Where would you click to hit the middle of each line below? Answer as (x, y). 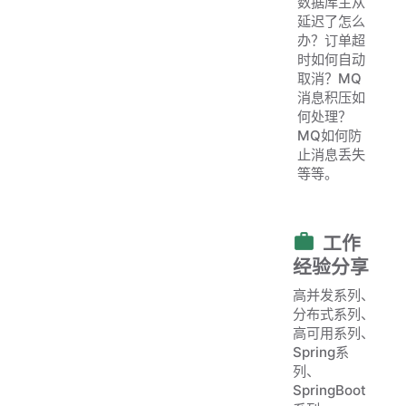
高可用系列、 (333, 333)
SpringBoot (329, 390)
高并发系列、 (333, 295)
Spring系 (321, 352)
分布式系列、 (333, 314)
